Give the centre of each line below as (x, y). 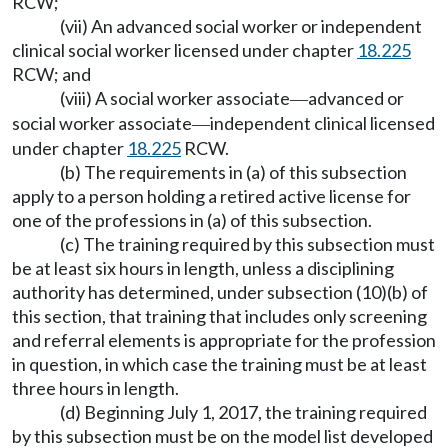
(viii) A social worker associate (175, 98)
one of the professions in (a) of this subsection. (192, 220)
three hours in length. (95, 388)
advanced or (356, 98)
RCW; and (51, 74)
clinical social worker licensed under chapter (184, 50)
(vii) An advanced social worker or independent (241, 26)
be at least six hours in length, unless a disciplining (203, 268)
